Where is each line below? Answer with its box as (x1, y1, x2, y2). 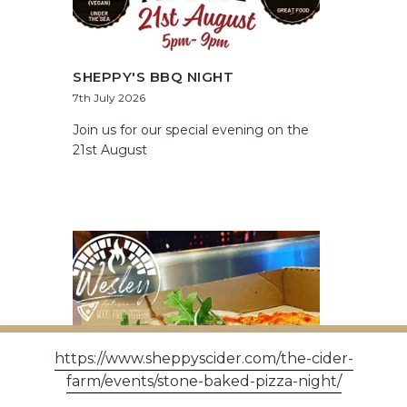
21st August (73, 142, 147, 159)
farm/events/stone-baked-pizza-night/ (65, 372, 342, 390)
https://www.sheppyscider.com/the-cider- (54, 350, 353, 367)
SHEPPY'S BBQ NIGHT (73, 68, 233, 86)
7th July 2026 (73, 91, 145, 105)
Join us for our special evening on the (73, 122, 309, 139)
